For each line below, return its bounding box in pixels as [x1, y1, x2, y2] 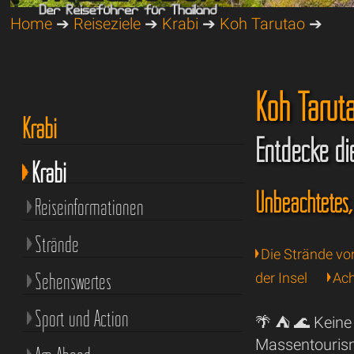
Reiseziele [73, 14, 141, 34]
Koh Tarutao [220, 14, 306, 34]
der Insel [255, 269, 308, 287]
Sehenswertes [34, 268, 111, 296]
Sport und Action [34, 305, 129, 333]
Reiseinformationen [34, 194, 144, 221]
